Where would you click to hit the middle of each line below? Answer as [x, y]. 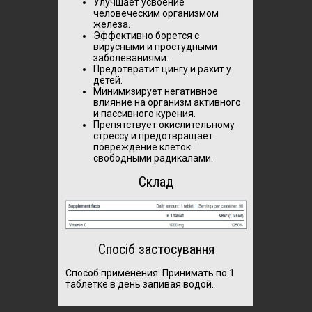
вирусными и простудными [155, 47]
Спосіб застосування [156, 249]
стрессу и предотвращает [153, 136]
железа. [112, 24]
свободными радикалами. [153, 158]
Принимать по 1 [198, 273]
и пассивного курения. [145, 114]
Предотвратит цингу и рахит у [162, 69]
